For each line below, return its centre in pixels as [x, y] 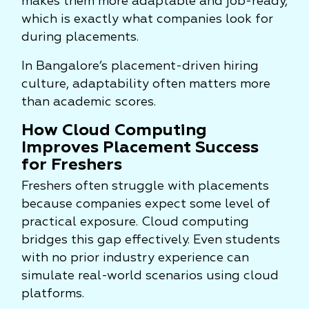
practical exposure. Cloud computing [135, 222]
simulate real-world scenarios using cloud [150, 276]
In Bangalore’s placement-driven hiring [140, 66]
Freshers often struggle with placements [145, 186]
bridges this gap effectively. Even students [151, 240]
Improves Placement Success [140, 148]
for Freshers [72, 165]
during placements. [80, 37]
